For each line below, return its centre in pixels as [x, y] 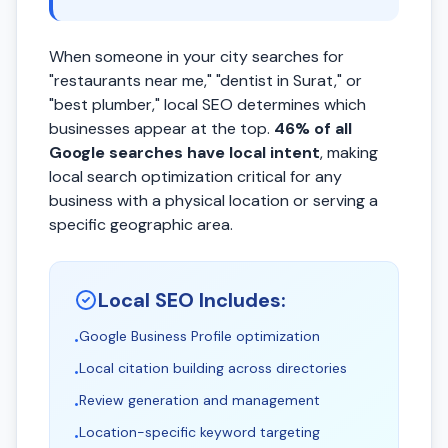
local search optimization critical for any [195, 176]
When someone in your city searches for [196, 56]
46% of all [313, 128]
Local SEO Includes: [192, 300]
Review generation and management [199, 400]
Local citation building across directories [213, 368]
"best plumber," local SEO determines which [207, 104]
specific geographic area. [141, 224]
